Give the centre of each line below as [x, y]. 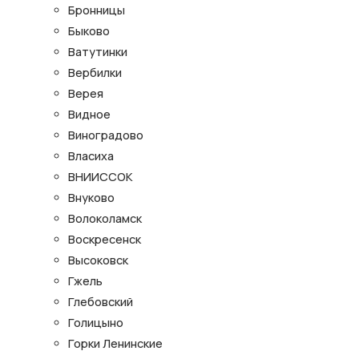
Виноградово [106, 135]
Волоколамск [105, 218]
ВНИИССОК [101, 176]
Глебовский [101, 301]
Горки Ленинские [115, 343]
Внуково [91, 197]
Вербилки [95, 72]
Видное [89, 114]
